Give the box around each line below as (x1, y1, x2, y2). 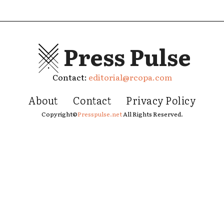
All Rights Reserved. (121, 109, 183, 118)
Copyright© (41, 109, 77, 118)
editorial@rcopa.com (88, 70, 172, 83)
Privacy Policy (126, 92, 195, 107)
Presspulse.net (77, 109, 122, 118)
